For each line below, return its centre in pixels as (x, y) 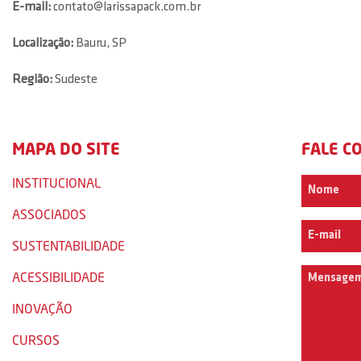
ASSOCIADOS (49, 214)
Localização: (43, 44)
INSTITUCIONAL (56, 183)
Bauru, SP (100, 44)
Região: (33, 80)
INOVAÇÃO (42, 308)
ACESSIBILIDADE (58, 277)
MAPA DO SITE (66, 149)
